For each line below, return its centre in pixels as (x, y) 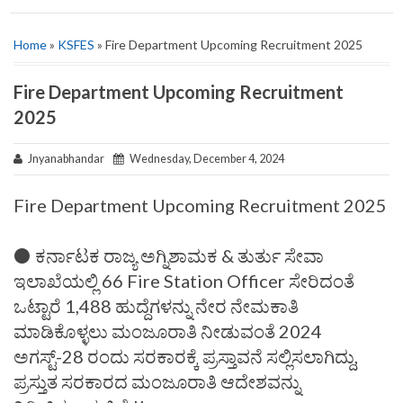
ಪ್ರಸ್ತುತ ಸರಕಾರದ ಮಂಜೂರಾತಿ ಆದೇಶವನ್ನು (157, 381)
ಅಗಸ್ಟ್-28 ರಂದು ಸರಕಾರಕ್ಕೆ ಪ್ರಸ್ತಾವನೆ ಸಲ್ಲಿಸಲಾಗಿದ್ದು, (186, 356)
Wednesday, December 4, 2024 (204, 159)
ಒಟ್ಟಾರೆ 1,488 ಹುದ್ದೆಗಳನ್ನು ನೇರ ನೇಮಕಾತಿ (156, 305)
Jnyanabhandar (68, 159)
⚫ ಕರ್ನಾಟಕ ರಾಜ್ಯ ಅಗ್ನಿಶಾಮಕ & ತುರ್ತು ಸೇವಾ (169, 255)
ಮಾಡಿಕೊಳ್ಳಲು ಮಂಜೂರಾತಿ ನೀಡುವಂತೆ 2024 (168, 331)
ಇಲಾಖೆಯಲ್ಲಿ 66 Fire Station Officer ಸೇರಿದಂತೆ (184, 280)
